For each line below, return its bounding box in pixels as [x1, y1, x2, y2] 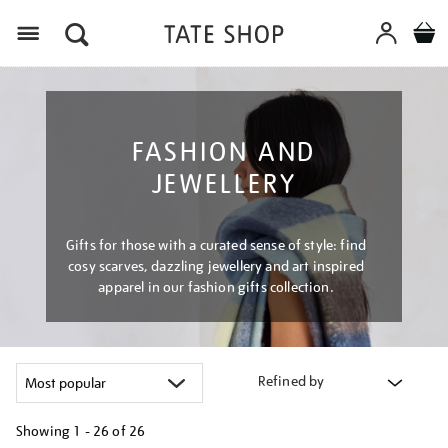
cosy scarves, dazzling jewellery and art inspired [68, 257, 364, 275]
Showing [16, 422, 71, 440]
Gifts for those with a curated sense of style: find [65, 236, 367, 254]
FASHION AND [131, 135, 317, 168]
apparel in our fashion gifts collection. [98, 278, 334, 296]
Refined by [257, 372, 325, 390]
